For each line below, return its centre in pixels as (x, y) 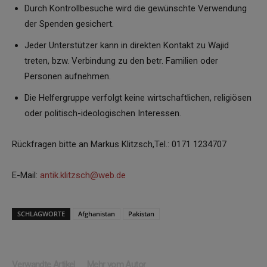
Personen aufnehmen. (68, 76)
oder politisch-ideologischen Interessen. (103, 113)
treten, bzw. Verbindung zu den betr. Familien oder (121, 60)
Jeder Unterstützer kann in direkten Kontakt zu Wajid (127, 45)
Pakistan (141, 213)
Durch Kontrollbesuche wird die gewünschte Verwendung (136, 8)
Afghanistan (97, 213)
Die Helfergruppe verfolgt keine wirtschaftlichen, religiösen (138, 97)
